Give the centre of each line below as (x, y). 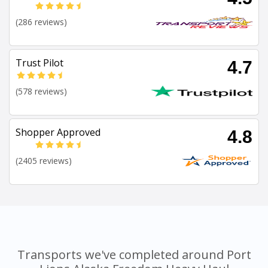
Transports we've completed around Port (134, 255)
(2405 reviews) (44, 161)
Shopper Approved (58, 133)
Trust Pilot (39, 63)
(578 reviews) (41, 92)
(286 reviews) (41, 22)
